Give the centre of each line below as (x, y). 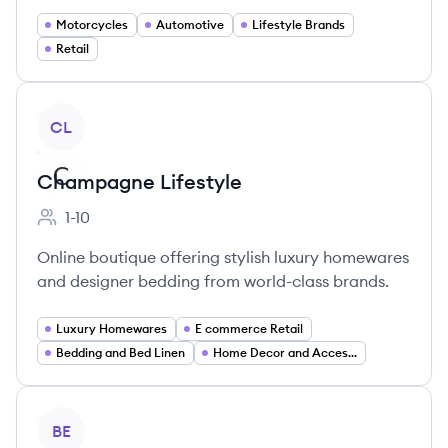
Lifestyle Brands (298, 24)
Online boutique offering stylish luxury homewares (223, 257)
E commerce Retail (249, 328)
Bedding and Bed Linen (120, 352)
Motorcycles (92, 24)
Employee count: (98, 227)
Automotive (190, 24)
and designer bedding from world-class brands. (213, 281)
